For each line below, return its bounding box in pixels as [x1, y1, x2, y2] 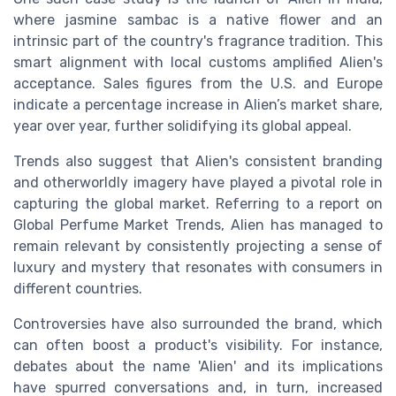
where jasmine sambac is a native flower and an [13, 11, 383, 29]
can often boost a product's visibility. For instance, [13, 337, 383, 354]
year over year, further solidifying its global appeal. [13, 118, 352, 135]
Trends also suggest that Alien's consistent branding [13, 153, 383, 171]
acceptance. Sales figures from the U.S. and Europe [13, 75, 383, 93]
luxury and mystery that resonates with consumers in [13, 259, 383, 277]
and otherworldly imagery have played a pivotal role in [13, 174, 383, 192]
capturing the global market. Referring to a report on [13, 195, 383, 213]
